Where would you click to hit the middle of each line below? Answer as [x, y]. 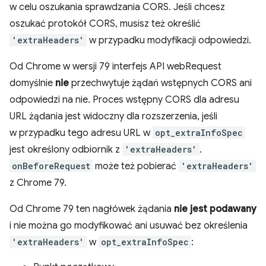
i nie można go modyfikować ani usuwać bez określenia [129, 226]
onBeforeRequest [51, 166]
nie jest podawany [215, 209]
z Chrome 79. [38, 183]
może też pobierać [136, 166]
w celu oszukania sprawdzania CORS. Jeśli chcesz [117, 7]
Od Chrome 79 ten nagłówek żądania [92, 209]
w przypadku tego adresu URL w [81, 133]
